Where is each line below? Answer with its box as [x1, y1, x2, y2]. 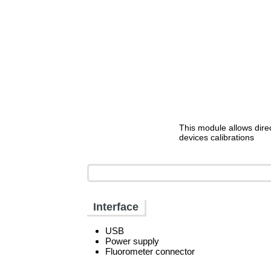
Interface [93, 201, 139, 213]
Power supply [105, 236, 160, 246]
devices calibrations [178, 132, 254, 142]
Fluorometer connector [105, 246, 195, 256]
